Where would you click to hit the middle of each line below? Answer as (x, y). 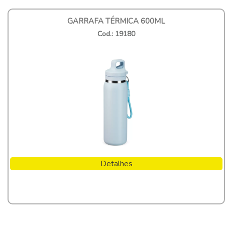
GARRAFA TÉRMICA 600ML (116, 21)
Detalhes (116, 163)
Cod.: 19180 (116, 34)
